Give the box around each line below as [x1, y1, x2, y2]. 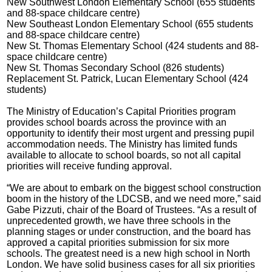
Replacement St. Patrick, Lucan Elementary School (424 [7, 73, 249, 84]
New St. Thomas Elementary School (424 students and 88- [7, 41, 259, 52]
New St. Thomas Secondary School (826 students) [7, 63, 225, 73]
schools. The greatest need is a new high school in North [7, 248, 251, 259]
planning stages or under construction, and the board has [7, 226, 251, 237]
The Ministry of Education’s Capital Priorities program [7, 106, 236, 117]
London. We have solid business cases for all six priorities [7, 259, 256, 270]
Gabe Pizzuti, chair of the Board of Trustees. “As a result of [7, 205, 257, 216]
